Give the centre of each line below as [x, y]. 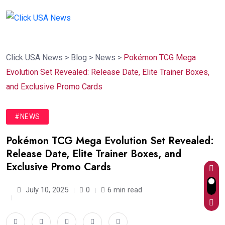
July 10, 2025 [46, 190]
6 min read [125, 190]
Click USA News [34, 58]
